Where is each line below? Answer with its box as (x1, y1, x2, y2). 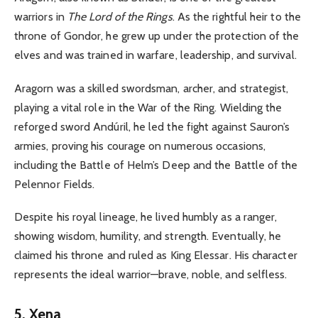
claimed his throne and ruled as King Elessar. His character (14, 248, 297, 262)
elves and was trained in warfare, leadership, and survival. (14, 48, 297, 62)
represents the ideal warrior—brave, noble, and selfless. (14, 267, 290, 281)
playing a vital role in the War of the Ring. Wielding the (14, 100, 283, 114)
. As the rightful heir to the (172, 10, 301, 24)
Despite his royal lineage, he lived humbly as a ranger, (14, 209, 278, 224)
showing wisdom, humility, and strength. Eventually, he (14, 229, 282, 243)
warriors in (14, 10, 67, 24)
